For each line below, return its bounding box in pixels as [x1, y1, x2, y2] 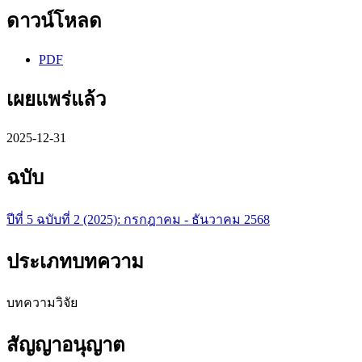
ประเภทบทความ [6, 250, 144, 272]
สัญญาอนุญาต [6, 335, 125, 356]
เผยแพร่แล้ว [6, 88, 106, 110]
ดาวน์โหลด [6, 11, 102, 32]
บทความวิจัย [6, 296, 78, 310]
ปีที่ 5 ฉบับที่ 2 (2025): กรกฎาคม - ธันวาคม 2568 [6, 212, 270, 226]
